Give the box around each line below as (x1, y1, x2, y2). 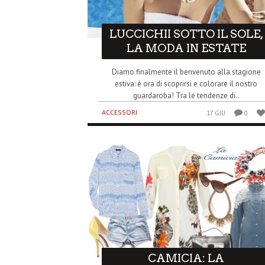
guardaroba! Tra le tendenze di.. (132, 90, 240, 101)
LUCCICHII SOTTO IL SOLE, (109, 27, 263, 41)
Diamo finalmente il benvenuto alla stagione (111, 66, 261, 77)
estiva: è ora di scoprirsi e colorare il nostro (115, 78, 258, 89)
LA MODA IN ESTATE (126, 41, 246, 55)
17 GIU (206, 108, 226, 117)
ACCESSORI (102, 107, 137, 117)
